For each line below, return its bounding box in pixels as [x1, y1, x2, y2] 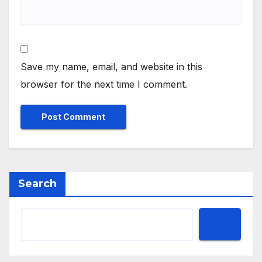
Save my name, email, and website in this [20, 61, 202, 73]
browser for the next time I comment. [20, 78, 187, 91]
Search [18, 177, 57, 190]
